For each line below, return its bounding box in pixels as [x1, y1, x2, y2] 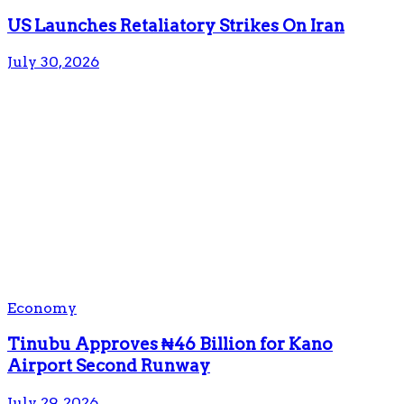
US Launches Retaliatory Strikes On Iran [7, 14, 344, 36]
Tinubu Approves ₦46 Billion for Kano [7, 334, 333, 355]
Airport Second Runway [7, 355, 210, 377]
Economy [7, 299, 77, 317]
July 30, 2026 [7, 53, 99, 71]
